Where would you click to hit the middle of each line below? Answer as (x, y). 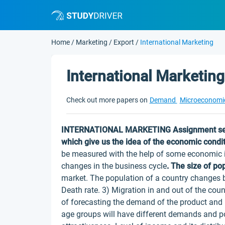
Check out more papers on (107, 100)
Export (124, 42)
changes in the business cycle (114, 166)
